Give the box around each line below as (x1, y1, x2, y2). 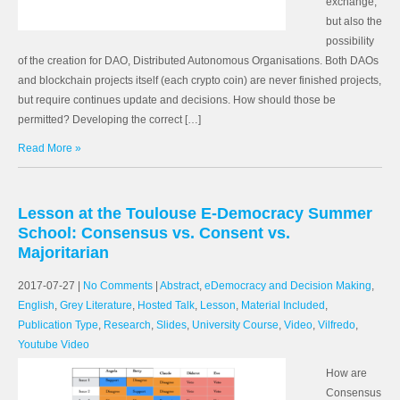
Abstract (160, 279, 199, 292)
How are (326, 367, 367, 379)
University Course (192, 319, 279, 331)
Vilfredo (318, 319, 355, 331)
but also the (326, 15, 382, 28)
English (18, 299, 54, 312)
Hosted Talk (137, 299, 195, 312)
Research (104, 319, 151, 331)
